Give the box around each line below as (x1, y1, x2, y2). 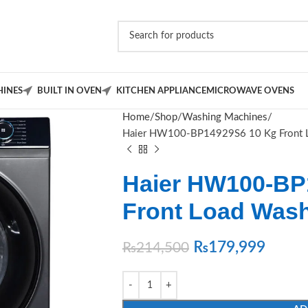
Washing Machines (181, 112, 267, 122)
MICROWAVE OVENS (206, 86, 294, 96)
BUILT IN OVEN (37, 86, 102, 96)
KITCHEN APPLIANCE (116, 86, 206, 96)
